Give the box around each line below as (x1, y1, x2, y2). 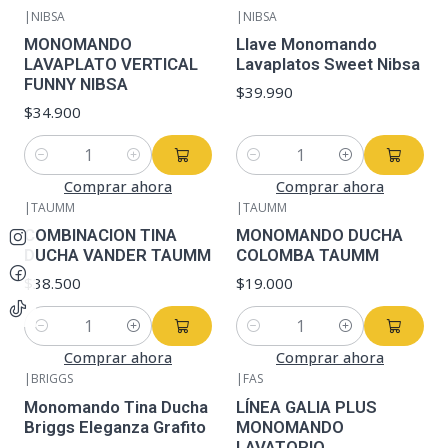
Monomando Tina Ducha (24, 396, 208, 417)
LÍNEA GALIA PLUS (236, 396, 377, 417)
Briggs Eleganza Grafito (24, 416, 206, 437)
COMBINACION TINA (24, 225, 177, 246)
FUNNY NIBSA (24, 73, 128, 94)
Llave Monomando (236, 33, 377, 54)
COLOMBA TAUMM (236, 245, 379, 266)
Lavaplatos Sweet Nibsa (236, 53, 420, 74)
